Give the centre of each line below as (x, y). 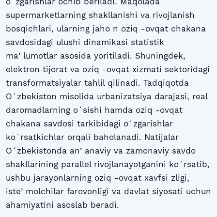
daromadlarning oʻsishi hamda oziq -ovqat (94, 110)
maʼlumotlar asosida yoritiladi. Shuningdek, (96, 55)
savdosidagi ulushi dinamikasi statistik (85, 42)
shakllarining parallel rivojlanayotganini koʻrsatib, (108, 164)
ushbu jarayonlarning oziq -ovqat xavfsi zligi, (98, 178)
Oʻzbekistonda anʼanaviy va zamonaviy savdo (101, 150)
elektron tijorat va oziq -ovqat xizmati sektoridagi (108, 69)
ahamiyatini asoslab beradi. (62, 205)
